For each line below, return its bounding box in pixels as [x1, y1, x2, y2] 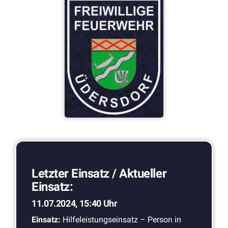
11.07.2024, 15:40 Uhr [32, 198, 118, 209]
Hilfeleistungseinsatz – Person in [61, 215, 181, 224]
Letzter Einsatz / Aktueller [32, 166, 167, 181]
